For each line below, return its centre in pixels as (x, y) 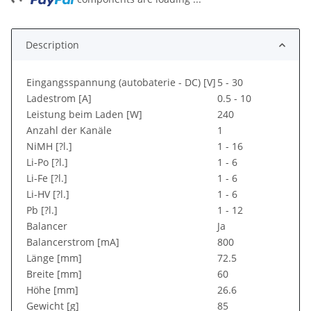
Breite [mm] (54, 274)
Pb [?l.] (42, 210)
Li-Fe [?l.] (47, 178)
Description (52, 45)
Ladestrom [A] (59, 99)
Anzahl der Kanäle (69, 131)
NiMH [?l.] (49, 146)
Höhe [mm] (52, 290)
